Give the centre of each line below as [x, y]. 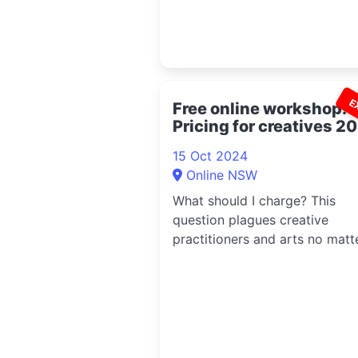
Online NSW [222, 175]
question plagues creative [251, 220]
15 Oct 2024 [210, 156]
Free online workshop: [260, 109]
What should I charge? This [254, 201]
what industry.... [220, 258]
